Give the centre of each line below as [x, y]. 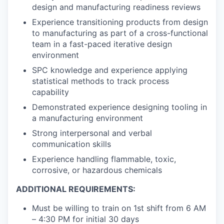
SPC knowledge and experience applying [110, 70]
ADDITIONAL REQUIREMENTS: [76, 189]
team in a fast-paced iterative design [102, 44]
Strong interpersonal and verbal [92, 133]
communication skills [71, 144]
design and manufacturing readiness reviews [116, 7]
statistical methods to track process [100, 81]
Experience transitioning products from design [120, 22]
